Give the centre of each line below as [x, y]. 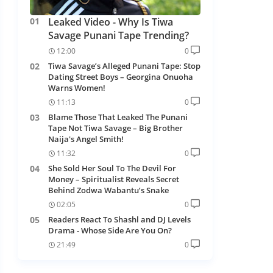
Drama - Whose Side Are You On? [110, 230]
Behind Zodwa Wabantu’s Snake [108, 190]
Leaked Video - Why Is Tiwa [110, 22]
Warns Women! [76, 87]
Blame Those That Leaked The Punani [118, 117]
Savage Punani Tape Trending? [118, 35]
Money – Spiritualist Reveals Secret [113, 179]
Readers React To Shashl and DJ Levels [119, 219]
